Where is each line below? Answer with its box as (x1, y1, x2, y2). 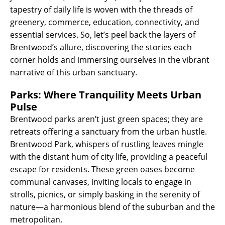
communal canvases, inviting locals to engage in (10, 176, 191, 187)
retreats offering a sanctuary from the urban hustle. (10, 126, 207, 137)
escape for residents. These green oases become (10, 163, 195, 175)
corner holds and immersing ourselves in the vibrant (10, 54, 209, 65)
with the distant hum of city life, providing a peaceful (10, 151, 207, 162)
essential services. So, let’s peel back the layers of (10, 29, 195, 40)
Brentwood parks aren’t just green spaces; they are (10, 113, 203, 125)
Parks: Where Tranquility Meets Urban (10, 87, 201, 101)
